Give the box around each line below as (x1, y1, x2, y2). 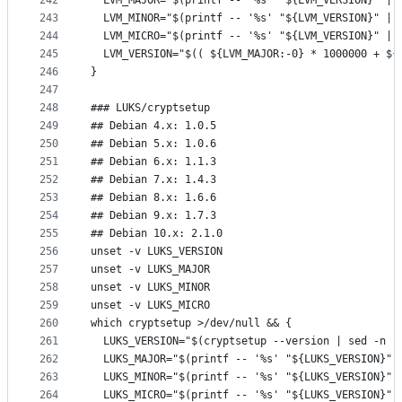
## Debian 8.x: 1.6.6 (91, 191, 216, 205)
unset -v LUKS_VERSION (91, 245, 223, 258)
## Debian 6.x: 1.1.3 (91, 155, 216, 169)
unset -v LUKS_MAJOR (91, 263, 210, 276)
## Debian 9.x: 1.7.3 (91, 209, 216, 223)
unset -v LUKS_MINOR (91, 281, 210, 294)
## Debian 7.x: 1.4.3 (91, 173, 216, 187)
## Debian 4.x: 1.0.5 (91, 119, 216, 133)
